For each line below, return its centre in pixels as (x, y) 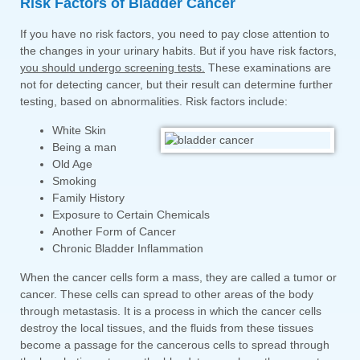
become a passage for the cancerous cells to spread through (175, 345)
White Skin (79, 131)
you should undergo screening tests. (112, 68)
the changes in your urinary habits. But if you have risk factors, (178, 51)
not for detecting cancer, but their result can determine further (176, 85)
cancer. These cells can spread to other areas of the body (167, 295)
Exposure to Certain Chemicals (131, 215)
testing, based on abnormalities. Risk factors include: (154, 102)
